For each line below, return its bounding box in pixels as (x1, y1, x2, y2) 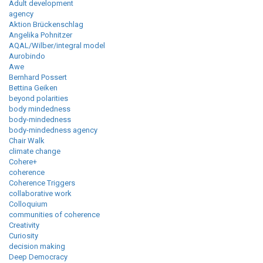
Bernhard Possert (9, 73, 67, 82)
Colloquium (9, 200, 48, 209)
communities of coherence (9, 210, 100, 220)
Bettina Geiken (9, 83, 58, 93)
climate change (9, 147, 60, 156)
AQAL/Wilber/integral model (9, 41, 105, 50)
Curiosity (9, 231, 38, 241)
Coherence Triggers (9, 178, 75, 188)
